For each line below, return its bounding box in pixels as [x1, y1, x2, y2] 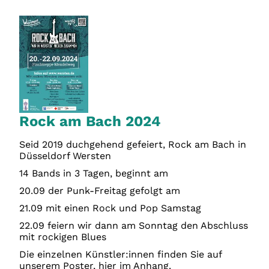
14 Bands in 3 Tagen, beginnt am [19, 168, 169, 180]
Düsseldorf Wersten [19, 150, 112, 162]
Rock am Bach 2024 [19, 113, 162, 130]
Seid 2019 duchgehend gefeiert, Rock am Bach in [19, 139, 247, 151]
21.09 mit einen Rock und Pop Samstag [19, 202, 202, 214]
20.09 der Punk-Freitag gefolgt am [19, 185, 181, 197]
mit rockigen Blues [19, 231, 110, 243]
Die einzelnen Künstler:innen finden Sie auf [19, 249, 222, 261]
